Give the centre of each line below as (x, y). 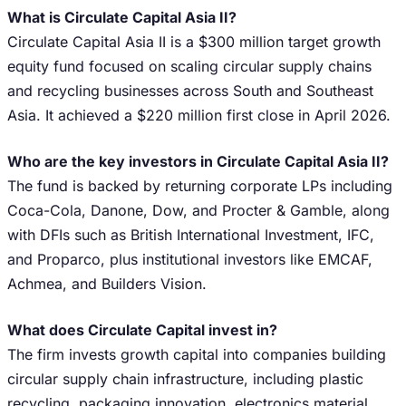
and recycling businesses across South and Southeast (190, 91)
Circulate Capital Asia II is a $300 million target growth (194, 42)
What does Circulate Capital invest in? (142, 330)
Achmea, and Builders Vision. (107, 284)
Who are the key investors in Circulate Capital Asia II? (198, 161)
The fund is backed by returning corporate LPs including (200, 186)
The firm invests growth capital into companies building (197, 354)
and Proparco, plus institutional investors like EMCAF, (190, 259)
